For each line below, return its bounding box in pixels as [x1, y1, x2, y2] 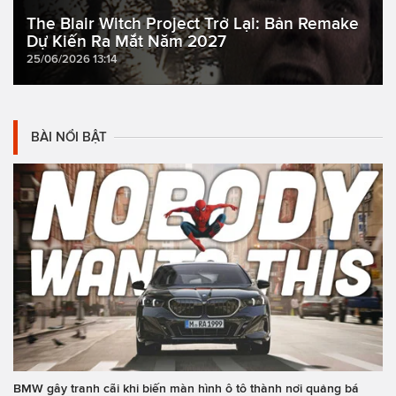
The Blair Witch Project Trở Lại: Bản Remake [27, 13, 359, 33]
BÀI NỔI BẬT [31, 129, 107, 144]
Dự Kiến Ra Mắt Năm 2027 [27, 31, 226, 50]
